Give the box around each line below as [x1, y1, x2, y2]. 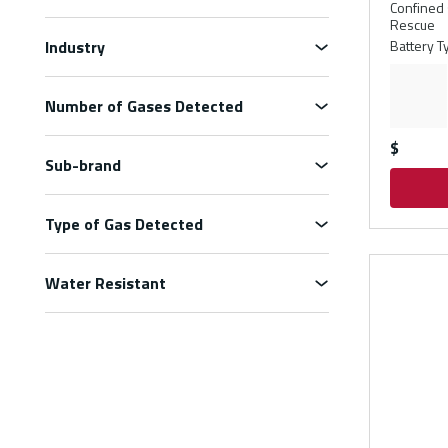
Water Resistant [45, 271, 166, 295]
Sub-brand [45, 153, 121, 177]
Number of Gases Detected [45, 94, 243, 118]
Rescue [389, 14, 435, 35]
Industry [45, 35, 105, 59]
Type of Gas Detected [45, 212, 203, 236]
